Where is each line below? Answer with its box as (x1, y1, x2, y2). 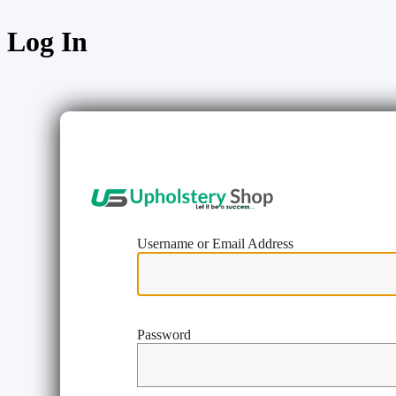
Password (137, 327, 192, 343)
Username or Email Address (137, 236, 294, 252)
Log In (7, 26, 88, 58)
